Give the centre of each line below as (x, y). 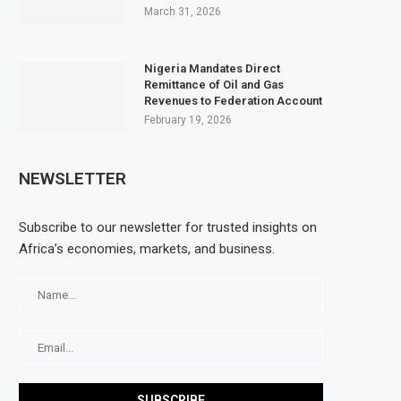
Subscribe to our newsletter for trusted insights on (168, 227)
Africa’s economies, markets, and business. (147, 248)
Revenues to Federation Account (233, 100)
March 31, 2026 (183, 11)
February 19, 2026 (188, 119)
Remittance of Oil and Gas (214, 84)
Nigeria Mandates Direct (212, 68)
